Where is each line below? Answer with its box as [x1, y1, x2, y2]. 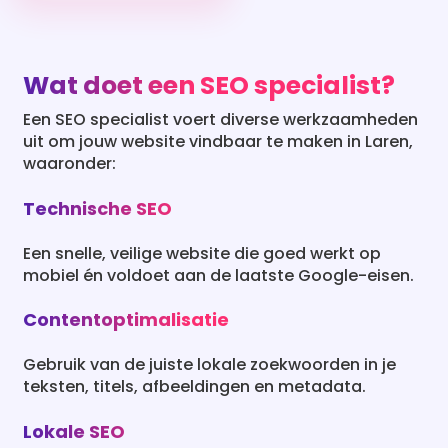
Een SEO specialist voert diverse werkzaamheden [23, 108, 419, 132]
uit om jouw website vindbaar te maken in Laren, [23, 130, 414, 154]
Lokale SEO [23, 418, 126, 444]
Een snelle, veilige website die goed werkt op [23, 241, 382, 265]
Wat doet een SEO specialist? [23, 68, 396, 104]
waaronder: [23, 152, 117, 176]
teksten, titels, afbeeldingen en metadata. [23, 375, 367, 399]
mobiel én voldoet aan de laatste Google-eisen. [23, 263, 415, 287]
